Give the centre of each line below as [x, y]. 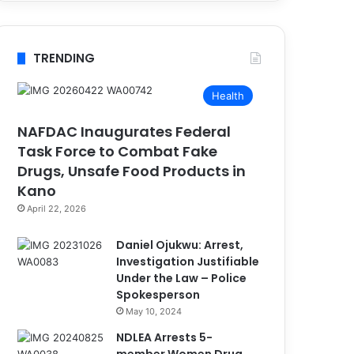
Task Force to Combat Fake [118, 151]
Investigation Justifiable [188, 262]
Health [228, 96]
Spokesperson [158, 295]
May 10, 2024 [154, 311]
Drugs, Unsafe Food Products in [132, 171]
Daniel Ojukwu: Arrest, [180, 245]
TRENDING [64, 58]
